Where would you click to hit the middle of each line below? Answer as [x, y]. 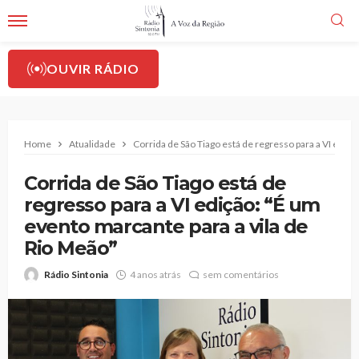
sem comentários [241, 274]
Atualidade [92, 144]
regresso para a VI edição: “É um [172, 205]
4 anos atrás [155, 274]
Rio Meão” [71, 248]
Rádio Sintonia [76, 274]
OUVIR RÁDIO [93, 69]
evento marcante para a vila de [166, 226]
